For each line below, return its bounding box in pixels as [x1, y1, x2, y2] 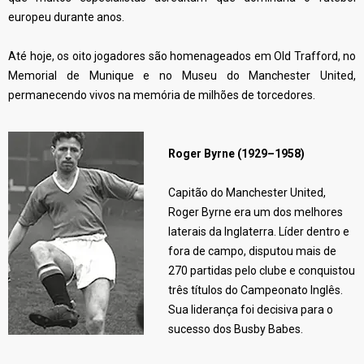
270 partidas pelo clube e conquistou [168, 264, 355, 277]
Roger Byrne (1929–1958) [168, 147, 305, 160]
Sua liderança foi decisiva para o [168, 303, 333, 316]
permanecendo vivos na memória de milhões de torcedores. [8, 89, 315, 102]
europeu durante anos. [8, 11, 124, 24]
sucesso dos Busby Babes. [168, 323, 303, 336]
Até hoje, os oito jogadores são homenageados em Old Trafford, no [8, 50, 356, 63]
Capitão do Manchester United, [168, 186, 326, 199]
